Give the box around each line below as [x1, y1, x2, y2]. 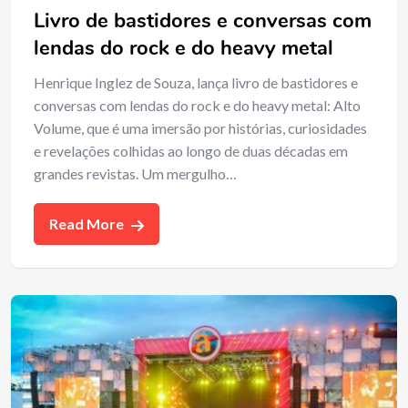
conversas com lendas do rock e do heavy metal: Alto [34, 96, 361, 114]
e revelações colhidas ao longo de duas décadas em [34, 141, 348, 159]
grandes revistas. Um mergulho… [34, 164, 237, 182]
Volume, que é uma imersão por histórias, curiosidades [34, 118, 367, 137]
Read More [49, 214, 127, 232]
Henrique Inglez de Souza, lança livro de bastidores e [34, 73, 358, 91]
